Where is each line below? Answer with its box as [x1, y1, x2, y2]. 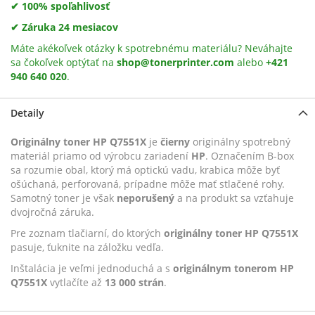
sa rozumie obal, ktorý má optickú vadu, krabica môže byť [11, 163, 280, 177]
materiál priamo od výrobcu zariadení [11, 149, 191, 163]
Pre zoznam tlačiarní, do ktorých [11, 226, 164, 240]
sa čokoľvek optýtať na [11, 56, 117, 70]
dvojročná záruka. [11, 205, 94, 219]
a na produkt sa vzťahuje [174, 191, 294, 205]
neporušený [117, 191, 174, 205]
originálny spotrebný [190, 135, 290, 149]
